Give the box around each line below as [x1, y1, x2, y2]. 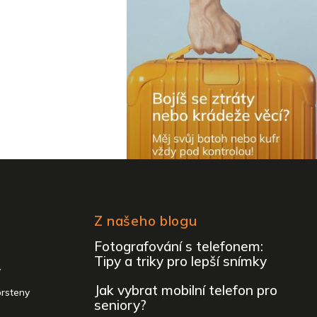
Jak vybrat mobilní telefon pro [93, 281, 277, 299]
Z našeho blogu [93, 212, 197, 229]
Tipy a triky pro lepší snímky [93, 252, 267, 270]
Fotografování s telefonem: [93, 237, 263, 255]
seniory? [93, 296, 146, 313]
